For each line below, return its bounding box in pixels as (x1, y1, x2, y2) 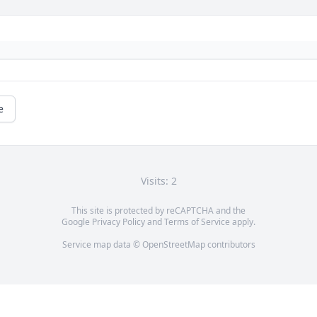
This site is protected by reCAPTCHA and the (71, 204, 246, 217)
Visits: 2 (140, 174, 177, 188)
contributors (204, 238, 255, 251)
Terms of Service (164, 216, 230, 229)
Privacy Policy (92, 216, 145, 229)
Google (62, 216, 92, 229)
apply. (230, 216, 255, 229)
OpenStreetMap (142, 238, 205, 251)
